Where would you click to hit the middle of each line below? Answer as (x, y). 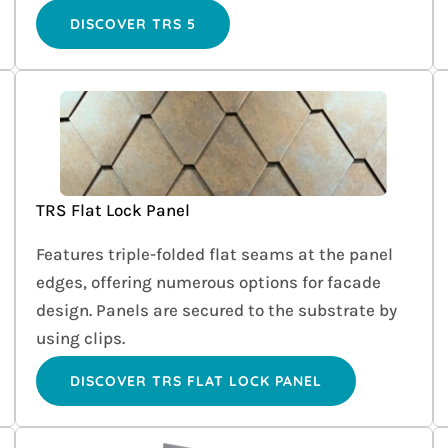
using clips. (81, 338)
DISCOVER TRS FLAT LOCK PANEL (196, 381)
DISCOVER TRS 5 (133, 24)
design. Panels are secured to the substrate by (217, 310)
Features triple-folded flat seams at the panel (215, 254)
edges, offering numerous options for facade (209, 282)
